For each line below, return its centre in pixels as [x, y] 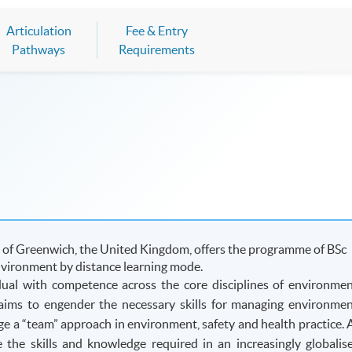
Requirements [156, 49]
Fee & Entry [156, 30]
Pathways [38, 49]
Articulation [38, 30]
